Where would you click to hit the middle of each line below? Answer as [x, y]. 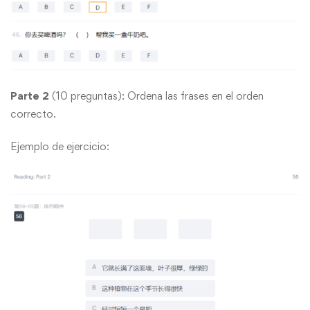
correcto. [33, 114]
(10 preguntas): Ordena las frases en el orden [156, 96]
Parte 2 [30, 96]
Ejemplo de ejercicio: [60, 147]
